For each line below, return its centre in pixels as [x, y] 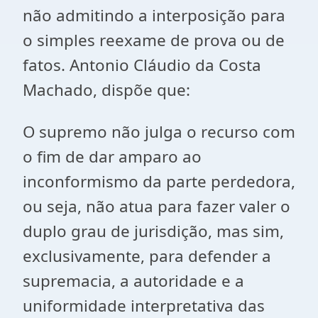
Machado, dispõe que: [106, 90]
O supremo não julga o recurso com [159, 132]
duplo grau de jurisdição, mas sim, [153, 231]
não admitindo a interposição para [154, 15]
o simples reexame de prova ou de [154, 40]
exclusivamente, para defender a [147, 256]
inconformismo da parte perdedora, [159, 181]
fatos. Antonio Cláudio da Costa [142, 65]
